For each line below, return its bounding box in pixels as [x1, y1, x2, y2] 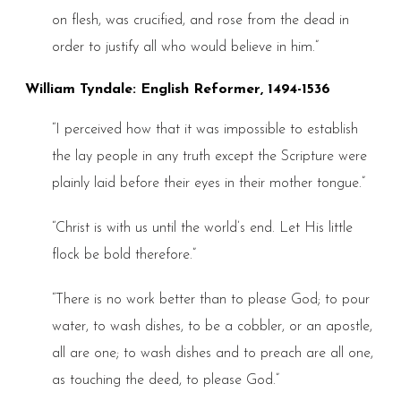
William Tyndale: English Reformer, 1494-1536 [24, 81, 330, 97]
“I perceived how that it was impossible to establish [51, 122, 358, 137]
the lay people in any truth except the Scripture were [51, 149, 367, 164]
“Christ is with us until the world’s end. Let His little [51, 220, 353, 235]
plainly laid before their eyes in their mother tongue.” [51, 175, 365, 191]
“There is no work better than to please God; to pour [51, 292, 370, 307]
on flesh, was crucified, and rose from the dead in [51, 13, 349, 29]
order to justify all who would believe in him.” [51, 40, 319, 55]
